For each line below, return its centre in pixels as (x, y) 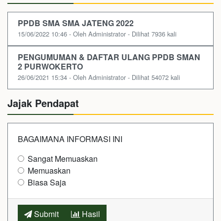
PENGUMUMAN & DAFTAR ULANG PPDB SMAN (109, 57)
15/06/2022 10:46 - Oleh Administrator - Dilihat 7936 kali (97, 34)
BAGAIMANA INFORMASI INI (70, 139)
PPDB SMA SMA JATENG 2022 (76, 23)
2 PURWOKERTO (50, 67)
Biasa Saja (47, 183)
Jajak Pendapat (43, 103)
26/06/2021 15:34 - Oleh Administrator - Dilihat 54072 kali (99, 77)
